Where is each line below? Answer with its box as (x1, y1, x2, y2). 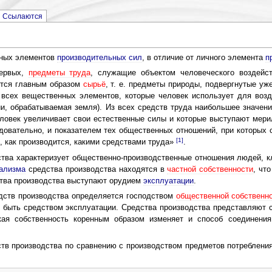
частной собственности (167, 165, 254, 174)
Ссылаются (2, 12, 42, 21)
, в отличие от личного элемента (141, 53, 265, 62)
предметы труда (28, 69, 91, 78)
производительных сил (56, 53, 142, 62)
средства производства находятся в (25, 165, 168, 174)
